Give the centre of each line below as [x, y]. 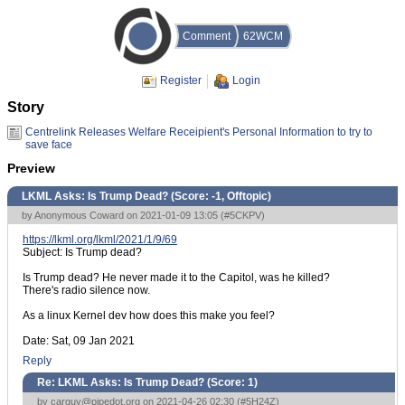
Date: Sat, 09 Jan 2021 [79, 340]
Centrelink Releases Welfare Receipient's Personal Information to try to [199, 132]
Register [180, 80]
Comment [206, 36]
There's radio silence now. [86, 290]
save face [49, 144]
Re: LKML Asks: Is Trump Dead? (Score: [142, 382]
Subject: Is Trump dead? [82, 252]
